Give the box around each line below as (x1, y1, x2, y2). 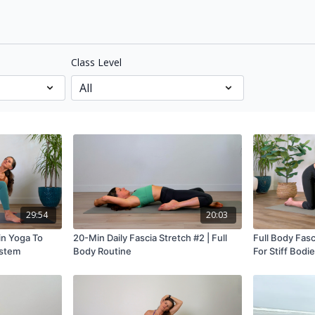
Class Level (70, 56, 122, 70)
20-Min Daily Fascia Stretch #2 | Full (73, 231, 228, 243)
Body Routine (73, 245, 132, 257)
